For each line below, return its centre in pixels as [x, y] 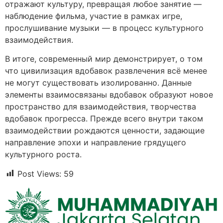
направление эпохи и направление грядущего [96, 143]
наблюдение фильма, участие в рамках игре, [94, 16]
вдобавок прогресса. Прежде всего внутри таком [104, 119]
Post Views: [39, 173]
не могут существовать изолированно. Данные [98, 83]
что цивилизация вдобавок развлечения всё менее [106, 71]
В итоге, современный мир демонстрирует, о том [104, 59]
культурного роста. [43, 155]
